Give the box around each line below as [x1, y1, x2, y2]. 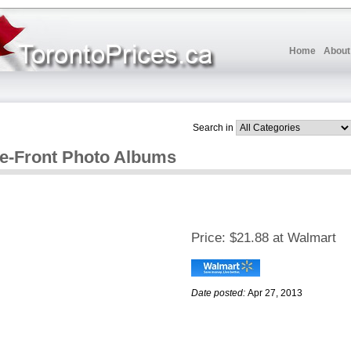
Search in [193, 121, 233, 133]
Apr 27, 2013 [248, 288, 302, 299]
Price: [191, 230, 226, 246]
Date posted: [191, 288, 245, 299]
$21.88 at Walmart [230, 230, 336, 246]
